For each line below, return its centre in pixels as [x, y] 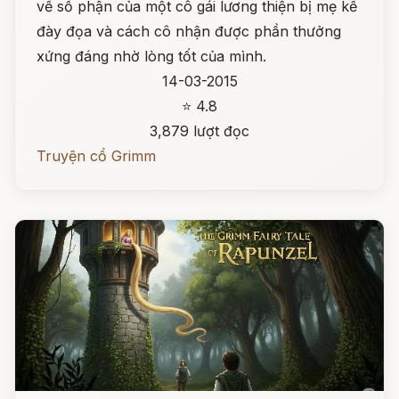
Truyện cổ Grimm [96, 156]
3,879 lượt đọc [199, 131]
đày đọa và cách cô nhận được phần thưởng [189, 31]
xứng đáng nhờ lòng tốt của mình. [151, 56]
